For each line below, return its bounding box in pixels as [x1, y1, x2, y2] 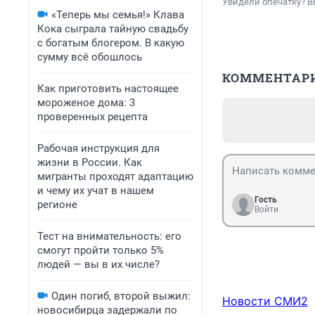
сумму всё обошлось [37, 51, 142, 63]
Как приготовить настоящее [37, 82, 179, 95]
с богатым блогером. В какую [37, 37, 184, 49]
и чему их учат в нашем [37, 184, 154, 197]
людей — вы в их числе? [37, 258, 160, 271]
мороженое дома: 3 [37, 96, 135, 109]
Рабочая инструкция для [37, 142, 160, 155]
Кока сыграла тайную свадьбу [37, 22, 188, 35]
